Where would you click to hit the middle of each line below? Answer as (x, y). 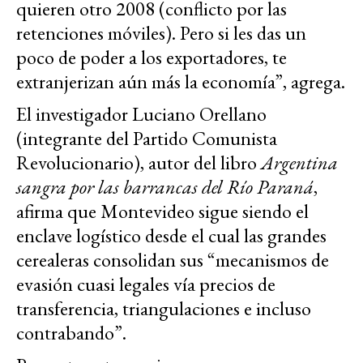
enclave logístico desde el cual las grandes (171, 236)
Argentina (299, 163)
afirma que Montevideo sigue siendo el (162, 211)
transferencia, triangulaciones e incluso (164, 309)
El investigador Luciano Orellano (141, 114)
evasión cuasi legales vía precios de (146, 284)
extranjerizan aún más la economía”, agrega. (181, 82)
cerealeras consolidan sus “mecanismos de (173, 260)
